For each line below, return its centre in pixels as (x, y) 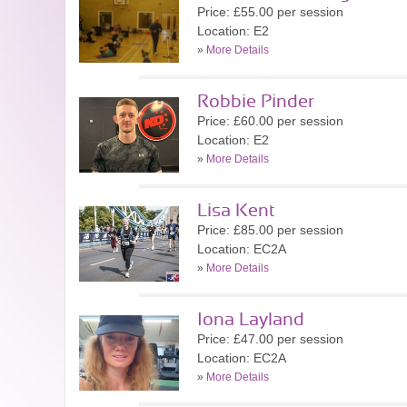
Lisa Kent (236, 211)
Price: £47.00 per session (270, 339)
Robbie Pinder (256, 102)
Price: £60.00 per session (270, 121)
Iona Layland (251, 320)
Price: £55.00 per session (270, 12)
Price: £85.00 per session (270, 230)
